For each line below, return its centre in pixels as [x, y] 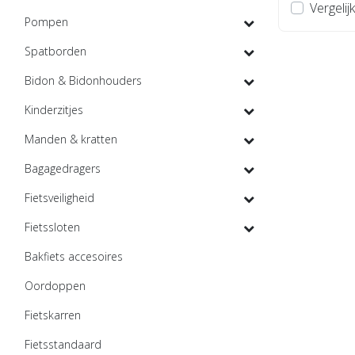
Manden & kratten [71, 139]
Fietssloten [52, 227]
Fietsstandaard [63, 344]
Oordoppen [55, 286]
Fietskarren [53, 315]
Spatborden [55, 51]
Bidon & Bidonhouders [83, 80]
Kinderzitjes [54, 110]
